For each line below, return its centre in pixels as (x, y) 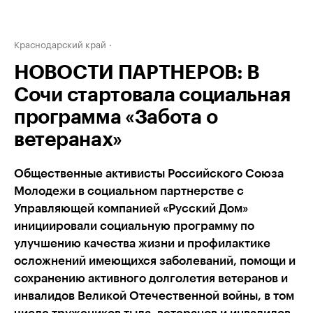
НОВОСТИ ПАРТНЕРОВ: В (137, 73)
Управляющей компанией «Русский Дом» (131, 209)
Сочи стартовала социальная (152, 95)
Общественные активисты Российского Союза (149, 174)
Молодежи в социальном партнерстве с (129, 191)
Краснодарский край (60, 43)
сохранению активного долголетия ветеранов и (151, 278)
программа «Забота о (116, 117)
